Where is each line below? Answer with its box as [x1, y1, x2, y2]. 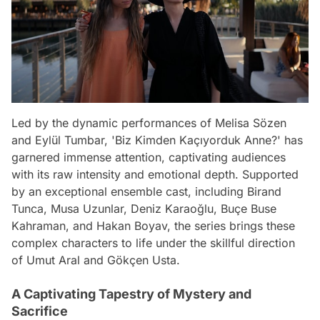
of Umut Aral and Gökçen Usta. [11, 253, 180, 268]
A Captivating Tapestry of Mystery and [11, 286, 251, 302]
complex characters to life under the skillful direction [11, 236, 295, 251]
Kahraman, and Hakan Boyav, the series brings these [11, 219, 295, 234]
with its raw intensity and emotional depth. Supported [11, 167, 299, 182]
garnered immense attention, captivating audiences [11, 150, 286, 165]
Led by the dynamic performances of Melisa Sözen [11, 116, 286, 131]
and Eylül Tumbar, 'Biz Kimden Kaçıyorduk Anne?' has [11, 133, 303, 148]
